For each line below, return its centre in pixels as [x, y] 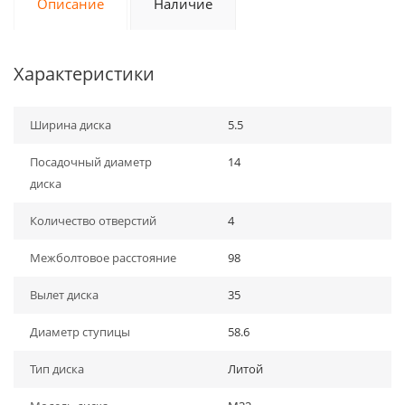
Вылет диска [64, 295]
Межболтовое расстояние [103, 258]
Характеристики [84, 74]
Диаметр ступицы [80, 332]
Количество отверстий [93, 221]
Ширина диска [71, 125]
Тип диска [57, 369]
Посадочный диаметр [91, 162]
